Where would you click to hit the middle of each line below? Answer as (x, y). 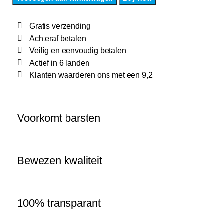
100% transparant (59, 203)
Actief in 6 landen (59, 63)
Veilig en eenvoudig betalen (78, 50)
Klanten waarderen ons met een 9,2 (91, 75)
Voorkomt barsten (59, 118)
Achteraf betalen (58, 38)
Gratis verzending (60, 26)
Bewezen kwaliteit (60, 160)
